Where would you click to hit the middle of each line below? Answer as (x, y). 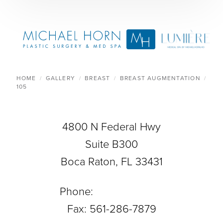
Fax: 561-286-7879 (111, 209)
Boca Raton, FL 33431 (111, 162)
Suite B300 (111, 144)
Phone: (78, 191)
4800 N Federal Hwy (111, 127)
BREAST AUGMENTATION (160, 78)
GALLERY (60, 78)
